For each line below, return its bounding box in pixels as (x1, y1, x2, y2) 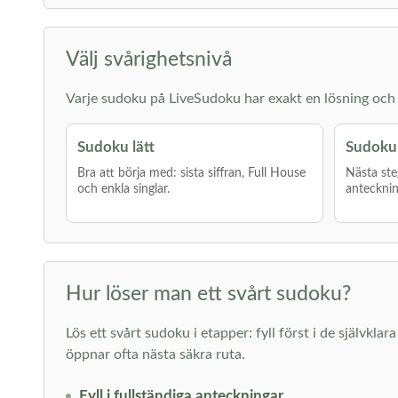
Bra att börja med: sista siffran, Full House (76, 167, 306, 179)
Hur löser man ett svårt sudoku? (65, 283, 351, 304)
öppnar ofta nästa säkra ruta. (65, 347, 245, 362)
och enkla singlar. (76, 183, 170, 195)
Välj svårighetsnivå (65, 49, 232, 69)
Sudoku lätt (76, 139, 155, 155)
